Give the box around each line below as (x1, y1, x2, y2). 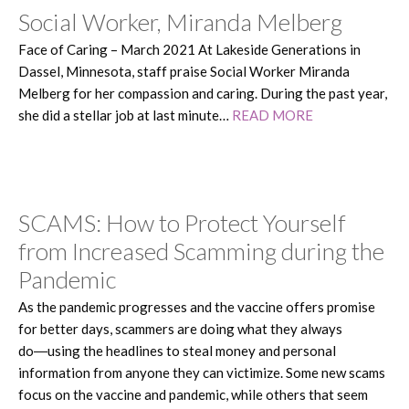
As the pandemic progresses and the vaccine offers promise (18, 298, 375, 315)
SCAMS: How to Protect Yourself (18, 207, 346, 237)
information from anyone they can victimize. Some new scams (18, 363, 385, 381)
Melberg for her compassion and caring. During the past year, (18, 84, 387, 101)
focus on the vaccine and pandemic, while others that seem (18, 385, 368, 403)
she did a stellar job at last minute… (18, 106, 232, 123)
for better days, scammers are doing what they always (18, 320, 342, 337)
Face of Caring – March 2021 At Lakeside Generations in (18, 40, 361, 58)
